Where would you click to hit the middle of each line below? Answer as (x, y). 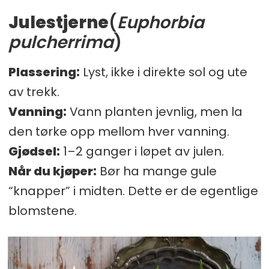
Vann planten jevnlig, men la (154, 111)
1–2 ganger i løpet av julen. (142, 151)
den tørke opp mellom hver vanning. (119, 131)
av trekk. (34, 92)
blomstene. (42, 210)
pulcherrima (61, 42)
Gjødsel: (34, 151)
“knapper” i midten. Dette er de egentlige (133, 191)
